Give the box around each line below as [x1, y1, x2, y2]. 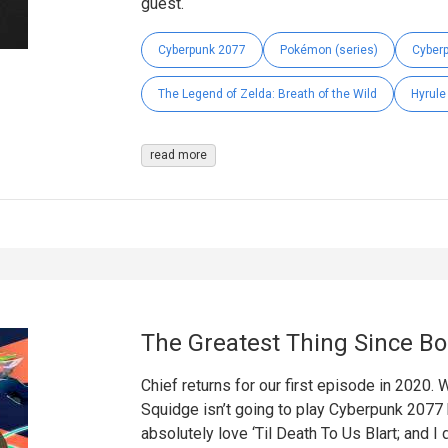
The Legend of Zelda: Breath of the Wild [157, 86, 377, 101]
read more [149, 147, 207, 162]
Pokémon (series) [279, 42, 378, 57]
